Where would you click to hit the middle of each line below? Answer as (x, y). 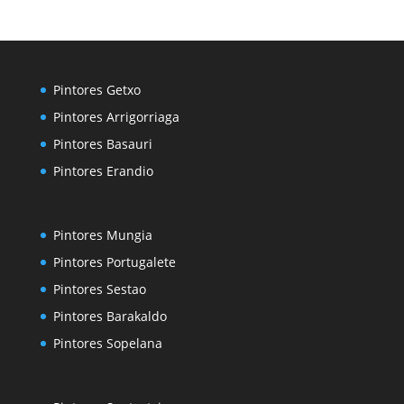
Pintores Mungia (102, 234)
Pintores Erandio (103, 170)
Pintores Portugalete (114, 262)
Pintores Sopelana (107, 343)
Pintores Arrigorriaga (116, 116)
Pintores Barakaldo (110, 316)
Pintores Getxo (96, 89)
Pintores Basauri (102, 143)
